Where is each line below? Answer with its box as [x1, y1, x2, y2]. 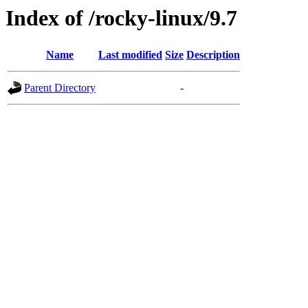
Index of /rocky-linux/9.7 [5, 5, 237, 30]
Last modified [98, 49, 162, 61]
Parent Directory [24, 82, 96, 94]
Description [186, 49, 240, 61]
